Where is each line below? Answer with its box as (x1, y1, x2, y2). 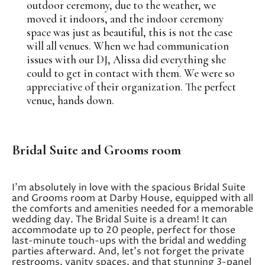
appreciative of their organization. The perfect (27, 79, 236, 93)
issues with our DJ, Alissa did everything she (27, 52, 226, 66)
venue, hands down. (27, 93, 114, 107)
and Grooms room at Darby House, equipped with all (12, 191, 253, 205)
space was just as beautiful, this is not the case (27, 25, 232, 39)
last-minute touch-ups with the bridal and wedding (12, 234, 247, 247)
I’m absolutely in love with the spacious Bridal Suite (12, 180, 245, 194)
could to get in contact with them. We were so (27, 66, 235, 80)
